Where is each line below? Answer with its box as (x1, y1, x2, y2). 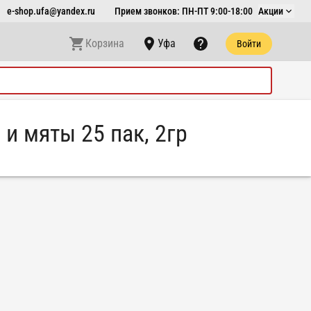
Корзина (85, 37, 124, 50)
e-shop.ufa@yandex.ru (7, 6, 95, 17)
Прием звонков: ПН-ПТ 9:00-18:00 (115, 6, 253, 17)
